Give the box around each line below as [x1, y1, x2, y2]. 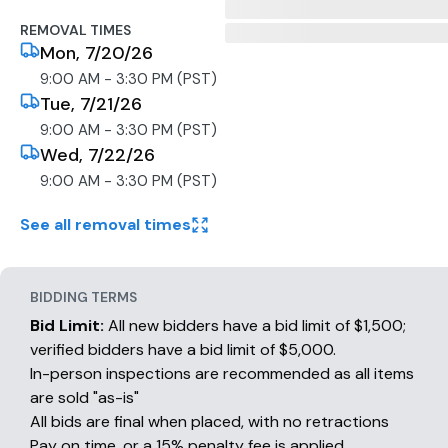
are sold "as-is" [30, 387, 139, 408]
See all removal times [20, 214, 191, 235]
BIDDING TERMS [30, 288, 137, 306]
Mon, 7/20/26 [40, 41, 153, 65]
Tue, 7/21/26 [40, 92, 142, 116]
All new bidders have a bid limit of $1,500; [104, 315, 406, 336]
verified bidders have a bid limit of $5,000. [30, 339, 336, 360]
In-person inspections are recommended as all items [30, 363, 414, 384]
